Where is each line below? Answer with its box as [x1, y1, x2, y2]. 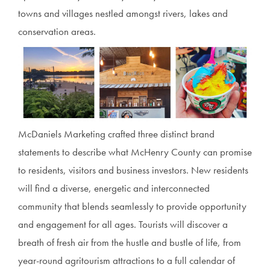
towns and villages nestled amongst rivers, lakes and [18, 7, 228, 20]
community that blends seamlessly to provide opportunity [18, 199, 246, 213]
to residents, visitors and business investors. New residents [18, 163, 248, 177]
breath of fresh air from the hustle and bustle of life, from [18, 235, 241, 249]
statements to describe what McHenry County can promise [18, 145, 252, 159]
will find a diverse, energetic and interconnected [18, 181, 210, 195]
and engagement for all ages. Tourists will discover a [18, 217, 228, 231]
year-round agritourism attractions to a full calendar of [18, 253, 235, 267]
